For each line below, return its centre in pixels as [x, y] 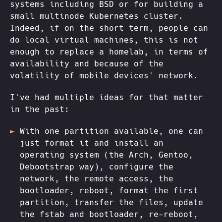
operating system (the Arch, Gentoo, [107, 155]
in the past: [40, 109]
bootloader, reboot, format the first [109, 190]
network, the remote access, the [97, 178]
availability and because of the [87, 63]
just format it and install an [92, 143]
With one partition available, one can [111, 131]
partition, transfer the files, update [111, 202]
